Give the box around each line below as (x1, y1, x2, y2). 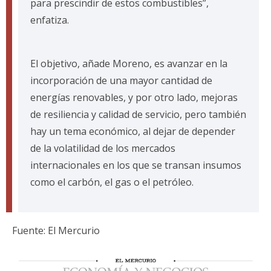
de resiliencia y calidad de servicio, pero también (30, 108, 246, 122)
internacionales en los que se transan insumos (30, 158, 241, 172)
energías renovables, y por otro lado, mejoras (30, 91, 238, 105)
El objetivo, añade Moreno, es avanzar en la (30, 57, 227, 71)
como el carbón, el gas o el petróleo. (30, 175, 194, 189)
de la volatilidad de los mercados (30, 142, 175, 155)
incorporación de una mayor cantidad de (30, 74, 212, 88)
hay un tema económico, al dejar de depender (30, 125, 235, 139)
